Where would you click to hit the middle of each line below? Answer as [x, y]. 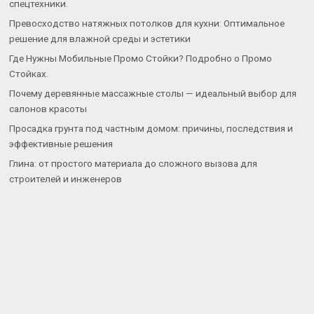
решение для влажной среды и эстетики [100, 39]
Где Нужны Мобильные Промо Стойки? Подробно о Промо [141, 59]
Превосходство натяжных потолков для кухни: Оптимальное [147, 23]
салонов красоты [48, 109]
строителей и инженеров [66, 179]
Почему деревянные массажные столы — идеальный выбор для [153, 94]
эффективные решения [61, 144]
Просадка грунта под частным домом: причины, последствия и [151, 129]
